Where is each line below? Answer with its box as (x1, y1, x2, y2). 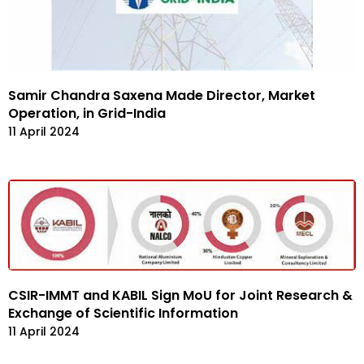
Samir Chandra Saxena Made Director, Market (8, 85, 315, 105)
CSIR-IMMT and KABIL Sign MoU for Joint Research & (8, 286, 353, 305)
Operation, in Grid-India (8, 103, 166, 123)
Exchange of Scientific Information (8, 304, 238, 323)
